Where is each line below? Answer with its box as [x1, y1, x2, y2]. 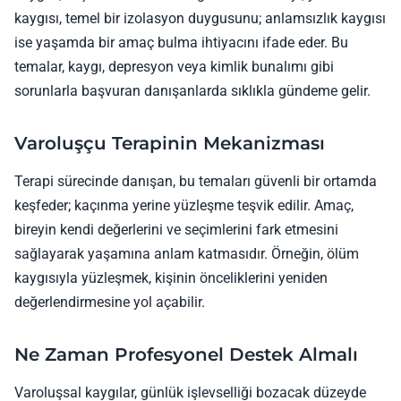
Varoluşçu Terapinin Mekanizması [14, 132, 325, 154]
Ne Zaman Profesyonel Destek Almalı [14, 343, 358, 365]
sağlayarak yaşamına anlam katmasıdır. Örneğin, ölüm [14, 244, 359, 262]
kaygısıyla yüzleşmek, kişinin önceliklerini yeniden [14, 269, 328, 286]
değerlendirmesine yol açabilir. [14, 293, 205, 311]
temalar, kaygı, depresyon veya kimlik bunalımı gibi [14, 57, 334, 75]
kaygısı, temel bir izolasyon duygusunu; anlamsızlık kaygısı [14, 9, 386, 27]
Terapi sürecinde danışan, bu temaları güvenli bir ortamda [14, 172, 377, 190]
